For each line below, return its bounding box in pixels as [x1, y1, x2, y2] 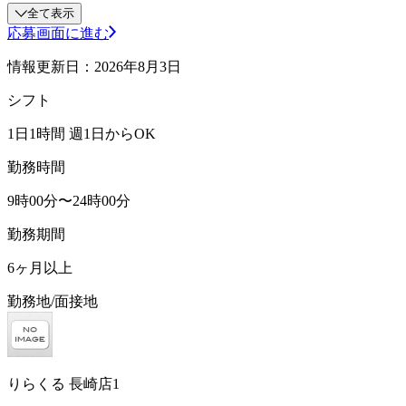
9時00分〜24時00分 [7, 192, 130, 208]
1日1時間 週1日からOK [7, 125, 156, 141]
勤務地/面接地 [7, 293, 98, 309]
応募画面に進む [7, 24, 109, 41]
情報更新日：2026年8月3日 [7, 58, 181, 74]
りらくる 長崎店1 [7, 375, 120, 391]
